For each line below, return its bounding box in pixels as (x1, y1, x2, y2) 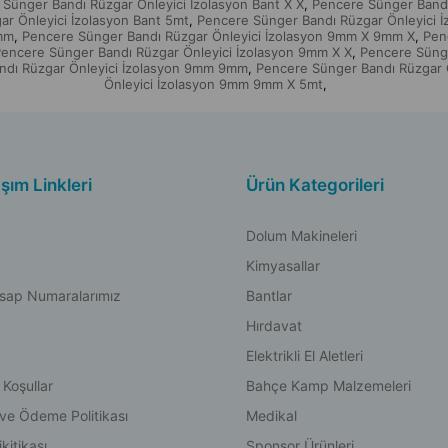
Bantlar (245, 287, 292, 304)
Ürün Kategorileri (245, 175, 384, 195)
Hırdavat (245, 317, 302, 334)
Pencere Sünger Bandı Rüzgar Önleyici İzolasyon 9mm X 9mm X (22, 28, 415, 44)
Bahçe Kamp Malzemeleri (245, 377, 411, 394)
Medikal (245, 407, 297, 424)
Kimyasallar (245, 257, 320, 274)
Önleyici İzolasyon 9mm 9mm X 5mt (104, 76, 323, 92)
